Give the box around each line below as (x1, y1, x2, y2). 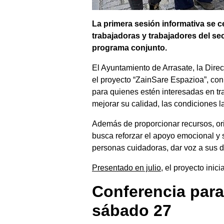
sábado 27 (92, 201, 171, 220)
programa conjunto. (92, 43, 167, 52)
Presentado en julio (92, 163, 161, 172)
